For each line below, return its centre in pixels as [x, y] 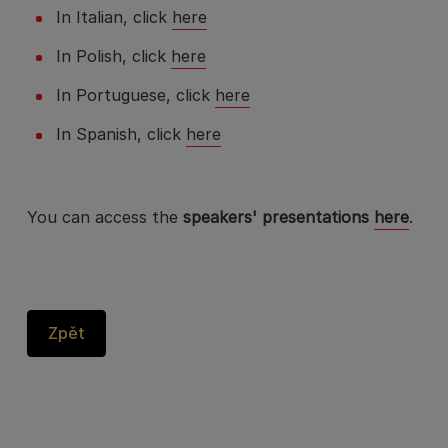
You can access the [105, 217]
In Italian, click [114, 17]
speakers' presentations [278, 217]
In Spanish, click [121, 134]
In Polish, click [113, 56]
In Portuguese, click [135, 95]
